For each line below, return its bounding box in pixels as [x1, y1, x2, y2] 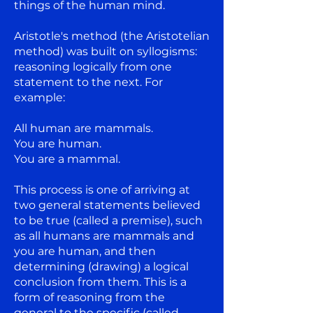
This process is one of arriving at [14, 182, 190, 196]
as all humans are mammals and [14, 228, 194, 242]
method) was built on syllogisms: [14, 44, 197, 58]
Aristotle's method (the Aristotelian [14, 29, 210, 43]
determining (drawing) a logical [14, 259, 189, 273]
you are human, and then [14, 244, 156, 258]
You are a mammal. [14, 152, 120, 166]
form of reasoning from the [14, 290, 165, 304]
